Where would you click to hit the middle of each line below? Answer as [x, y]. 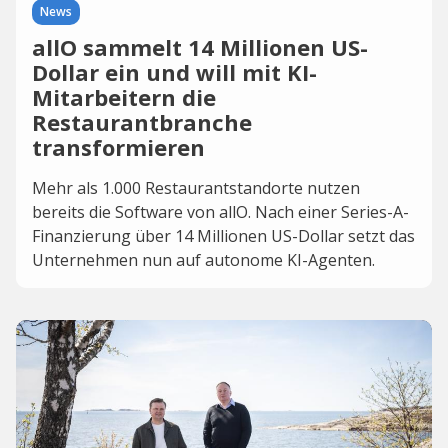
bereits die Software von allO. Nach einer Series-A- [220, 212]
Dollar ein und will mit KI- [174, 72]
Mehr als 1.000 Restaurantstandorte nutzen [196, 188]
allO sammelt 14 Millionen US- [200, 47]
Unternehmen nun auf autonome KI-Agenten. [203, 260]
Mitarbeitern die [124, 97]
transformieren [118, 147]
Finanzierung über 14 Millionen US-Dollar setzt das [223, 236]
